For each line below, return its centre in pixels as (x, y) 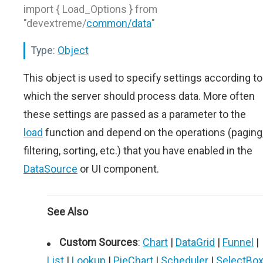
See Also (68, 212)
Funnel (238, 242)
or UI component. (118, 169)
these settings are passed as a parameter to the (135, 114)
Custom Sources (99, 242)
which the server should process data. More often (139, 96)
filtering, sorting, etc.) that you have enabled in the (138, 151)
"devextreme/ (55, 23)
